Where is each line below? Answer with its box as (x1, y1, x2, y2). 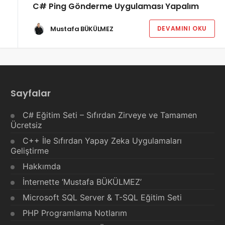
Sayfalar (11, 87, 51, 100)
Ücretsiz (11, 120, 42, 131)
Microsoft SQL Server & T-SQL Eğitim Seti (23, 192, 182, 203)
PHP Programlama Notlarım (23, 208, 127, 218)
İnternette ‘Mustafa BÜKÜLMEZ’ (23, 177, 142, 187)
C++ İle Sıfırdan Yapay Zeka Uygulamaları (23, 136, 182, 146)
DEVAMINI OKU (157, 24, 207, 33)
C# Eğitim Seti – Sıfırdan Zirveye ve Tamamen (23, 110, 197, 121)
